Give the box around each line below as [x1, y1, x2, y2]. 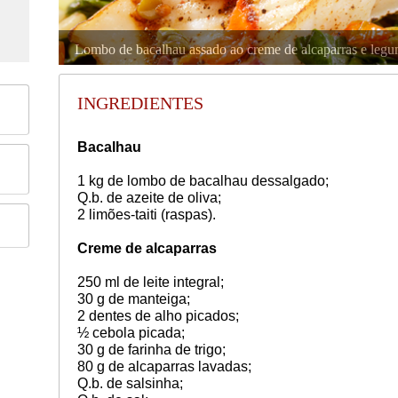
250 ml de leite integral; [76, 274, 224, 290]
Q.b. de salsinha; [76, 375, 183, 391]
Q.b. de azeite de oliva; [76, 189, 221, 205]
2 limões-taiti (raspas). [76, 206, 216, 222]
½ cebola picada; [76, 324, 185, 340]
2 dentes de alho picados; [76, 307, 239, 323]
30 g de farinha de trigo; [76, 341, 226, 357]
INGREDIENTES [76, 92, 203, 113]
